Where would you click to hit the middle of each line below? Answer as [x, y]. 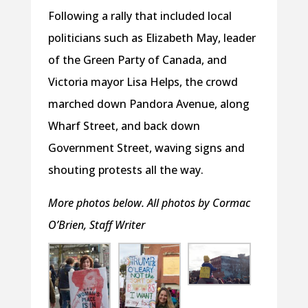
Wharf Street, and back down [124, 125]
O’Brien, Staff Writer [96, 224]
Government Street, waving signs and [146, 147]
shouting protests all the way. [125, 169]
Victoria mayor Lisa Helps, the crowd [143, 81]
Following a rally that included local [140, 15]
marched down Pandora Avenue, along [148, 103]
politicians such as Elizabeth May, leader [152, 37]
